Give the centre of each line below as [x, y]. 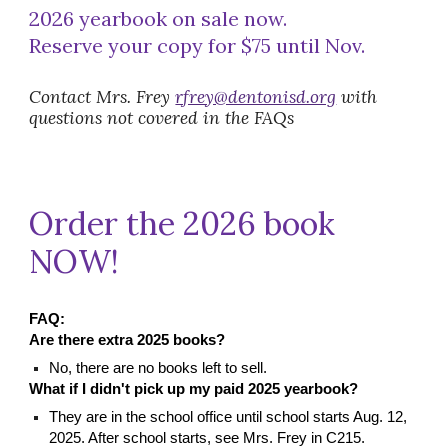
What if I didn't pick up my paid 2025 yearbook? [194, 389]
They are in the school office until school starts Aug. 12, [228, 417]
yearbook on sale [157, 19]
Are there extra [83, 340]
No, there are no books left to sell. [158, 368]
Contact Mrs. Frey [102, 97]
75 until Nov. [311, 46]
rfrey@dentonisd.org [256, 97]
